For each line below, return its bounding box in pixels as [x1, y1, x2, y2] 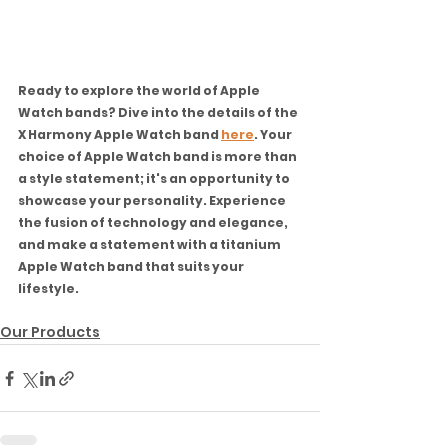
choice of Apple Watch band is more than [18, 148, 299, 166]
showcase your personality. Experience [18, 192, 288, 210]
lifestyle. [18, 280, 79, 298]
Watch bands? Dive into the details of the [18, 104, 300, 122]
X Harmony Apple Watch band [18, 126, 221, 144]
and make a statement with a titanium [18, 236, 283, 254]
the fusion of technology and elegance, [18, 214, 290, 232]
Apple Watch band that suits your [18, 258, 246, 276]
